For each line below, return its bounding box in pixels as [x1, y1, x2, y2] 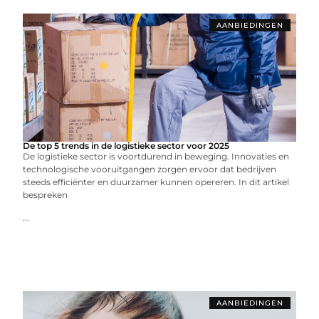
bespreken [23, 189, 68, 200]
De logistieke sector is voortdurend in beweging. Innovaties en [23, 150, 290, 162]
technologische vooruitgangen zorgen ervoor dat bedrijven [23, 163, 277, 174]
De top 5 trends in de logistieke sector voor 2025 [23, 140, 230, 151]
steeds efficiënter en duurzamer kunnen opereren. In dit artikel [23, 176, 290, 187]
